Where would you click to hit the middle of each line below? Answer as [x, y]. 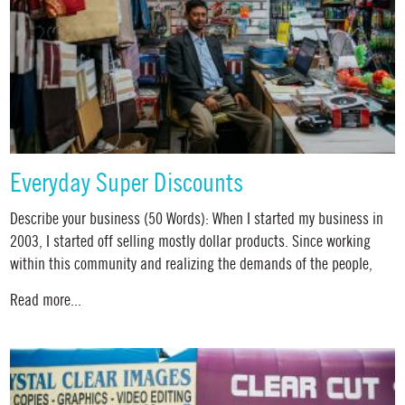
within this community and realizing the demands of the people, [192, 264]
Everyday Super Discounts [127, 184]
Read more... [46, 300]
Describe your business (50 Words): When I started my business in [197, 219]
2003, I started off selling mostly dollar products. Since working [191, 241]
